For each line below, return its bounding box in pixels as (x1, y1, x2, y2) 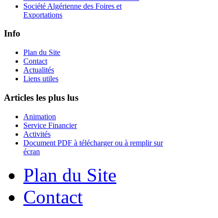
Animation (23, 112, 56, 121)
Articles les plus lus (4, 92, 78, 103)
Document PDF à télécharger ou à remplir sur (23, 138, 163, 147)
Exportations (23, 10, 62, 19)
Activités (23, 129, 51, 138)
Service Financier (23, 121, 77, 129)
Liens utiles (23, 74, 58, 83)
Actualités (23, 66, 54, 74)
